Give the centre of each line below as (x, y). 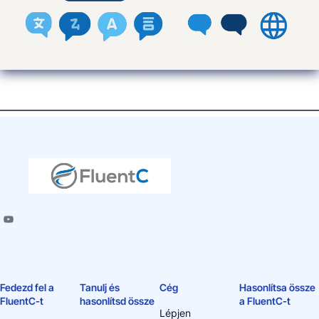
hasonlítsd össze (117, 301)
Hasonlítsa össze (277, 287)
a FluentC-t (265, 301)
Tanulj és (100, 287)
